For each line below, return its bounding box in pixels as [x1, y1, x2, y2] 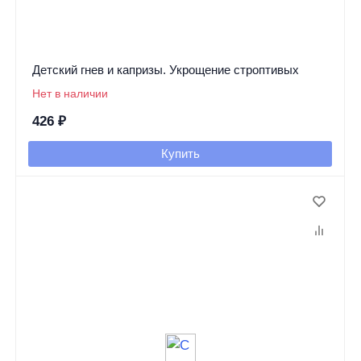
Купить [160, 146, 200, 160]
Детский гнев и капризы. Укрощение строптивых [31, 62, 299, 77]
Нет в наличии [31, 86, 108, 100]
